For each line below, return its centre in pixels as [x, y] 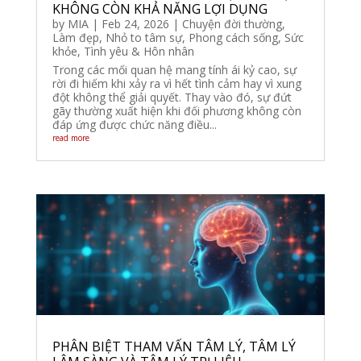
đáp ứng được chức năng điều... [134, 125]
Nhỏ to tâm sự [143, 38]
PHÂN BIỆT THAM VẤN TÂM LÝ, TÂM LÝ [174, 346]
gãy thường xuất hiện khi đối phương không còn [176, 111]
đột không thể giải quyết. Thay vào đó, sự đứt [172, 98]
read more [71, 138]
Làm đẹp [75, 38]
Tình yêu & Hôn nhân [139, 52]
